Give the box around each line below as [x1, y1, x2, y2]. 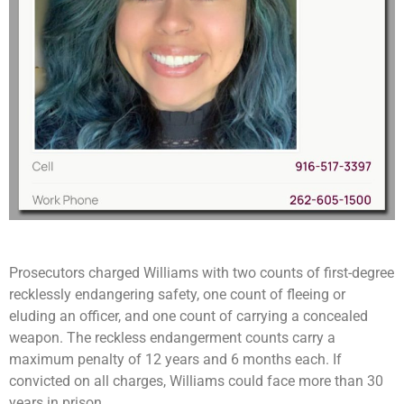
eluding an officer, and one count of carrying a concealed [9, 308, 368, 326]
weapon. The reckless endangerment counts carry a [9, 329, 335, 347]
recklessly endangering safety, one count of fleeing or [9, 286, 345, 304]
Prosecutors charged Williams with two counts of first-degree [9, 264, 394, 282]
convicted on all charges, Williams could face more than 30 [9, 372, 383, 390]
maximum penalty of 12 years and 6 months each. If [9, 351, 342, 369]
